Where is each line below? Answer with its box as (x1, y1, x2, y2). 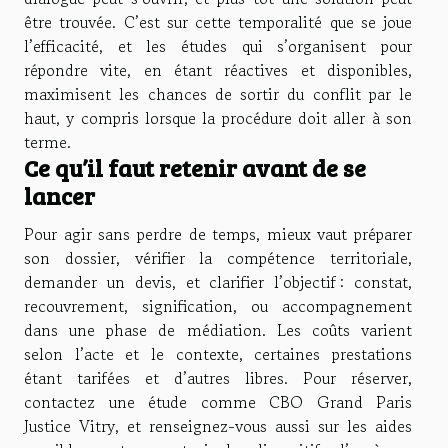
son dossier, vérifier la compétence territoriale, (24, 246, 412, 271)
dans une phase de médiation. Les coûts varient (24, 318, 412, 343)
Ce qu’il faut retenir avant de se (24, 152, 366, 185)
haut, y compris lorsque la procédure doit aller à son (24, 106, 412, 131)
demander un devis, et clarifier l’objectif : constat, (24, 270, 412, 295)
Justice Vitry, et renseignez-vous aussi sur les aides (24, 414, 412, 439)
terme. (24, 130, 71, 155)
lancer (24, 180, 95, 213)
